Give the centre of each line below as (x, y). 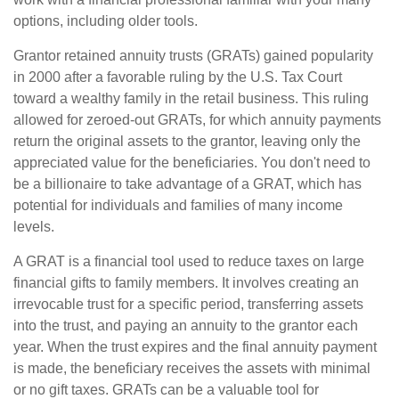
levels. (34, 227)
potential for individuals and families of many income (178, 206)
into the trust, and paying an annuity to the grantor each (186, 326)
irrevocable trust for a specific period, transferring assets (188, 305)
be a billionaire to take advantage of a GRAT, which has (187, 184)
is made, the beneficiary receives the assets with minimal (192, 369)
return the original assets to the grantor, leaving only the (187, 142)
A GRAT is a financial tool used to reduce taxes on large (189, 262)
